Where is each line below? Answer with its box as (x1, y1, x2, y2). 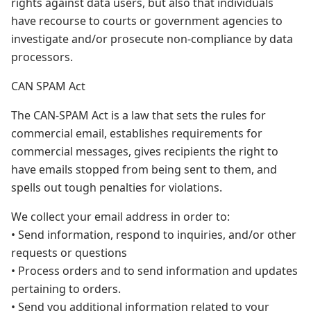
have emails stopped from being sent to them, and (11, 162, 277, 177)
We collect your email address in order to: (11, 209, 230, 224)
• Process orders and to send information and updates (11, 263, 298, 278)
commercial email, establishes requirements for (11, 126, 262, 141)
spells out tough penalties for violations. (11, 180, 222, 195)
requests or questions (11, 245, 127, 260)
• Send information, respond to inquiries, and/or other (11, 227, 296, 242)
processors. (11, 49, 73, 65)
